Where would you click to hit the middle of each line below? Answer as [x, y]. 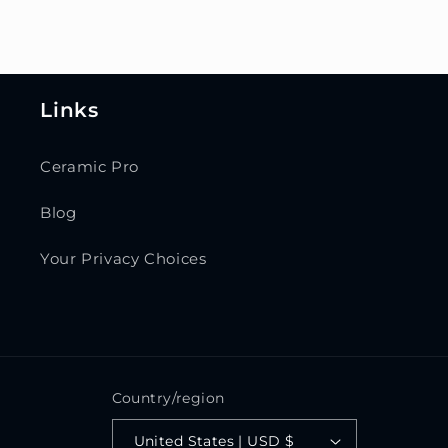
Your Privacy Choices [123, 258]
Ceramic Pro [89, 166]
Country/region [168, 398]
